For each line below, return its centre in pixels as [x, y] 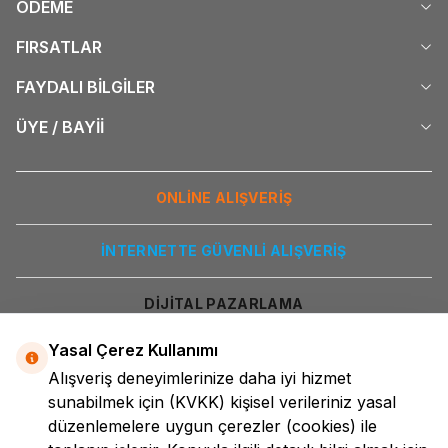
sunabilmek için [108, 402]
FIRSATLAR [59, 46]
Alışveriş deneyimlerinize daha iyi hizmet [199, 378]
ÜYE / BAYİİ [60, 126]
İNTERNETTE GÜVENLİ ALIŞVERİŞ [224, 250]
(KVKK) [199, 402]
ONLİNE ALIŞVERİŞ [224, 197]
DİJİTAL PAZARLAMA [224, 303]
